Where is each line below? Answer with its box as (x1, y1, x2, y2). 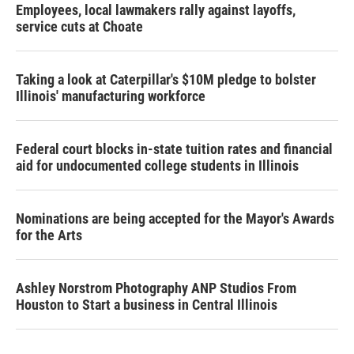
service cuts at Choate (16, 18, 143, 35)
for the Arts (16, 227, 82, 243)
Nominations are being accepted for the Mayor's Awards (16, 210, 334, 227)
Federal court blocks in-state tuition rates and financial (16, 141, 333, 157)
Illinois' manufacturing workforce (16, 88, 205, 104)
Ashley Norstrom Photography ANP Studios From (16, 280, 296, 296)
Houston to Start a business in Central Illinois (16, 296, 277, 313)
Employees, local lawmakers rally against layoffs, (16, 2, 296, 18)
